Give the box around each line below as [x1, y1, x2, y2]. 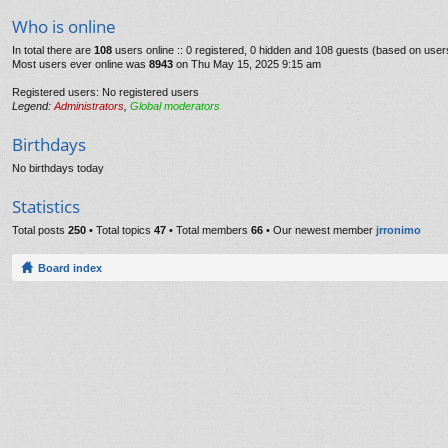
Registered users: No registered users [12, 86, 199, 98]
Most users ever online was [12, 58, 149, 70]
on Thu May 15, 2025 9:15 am [173, 58, 321, 70]
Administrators [54, 100, 124, 112]
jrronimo [376, 224, 421, 236]
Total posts [12, 224, 68, 236]
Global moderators [130, 100, 220, 112]
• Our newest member [263, 224, 376, 236]
